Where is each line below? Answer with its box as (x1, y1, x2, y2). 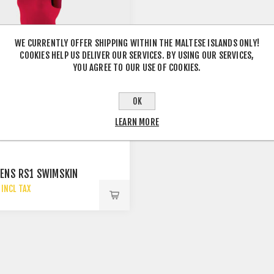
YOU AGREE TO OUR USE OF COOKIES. (73, 62, 201, 73)
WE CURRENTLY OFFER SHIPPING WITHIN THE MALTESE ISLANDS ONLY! (14, 37, 259, 49)
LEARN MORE (115, 116, 159, 128)
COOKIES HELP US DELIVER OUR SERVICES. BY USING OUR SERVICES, (20, 50, 254, 61)
